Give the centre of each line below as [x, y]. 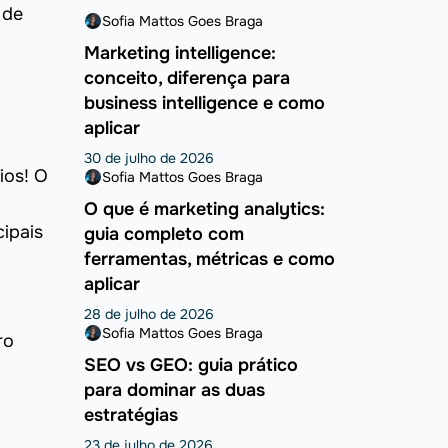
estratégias [130, 415]
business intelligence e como [204, 103]
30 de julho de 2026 [148, 158]
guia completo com [163, 234]
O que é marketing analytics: [204, 209]
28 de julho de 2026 [148, 314]
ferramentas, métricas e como [209, 259]
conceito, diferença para [186, 78]
